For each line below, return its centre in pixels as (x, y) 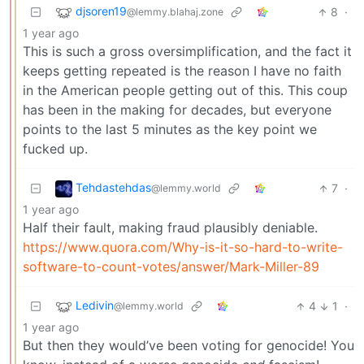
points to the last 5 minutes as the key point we (170, 130)
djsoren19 (101, 11)
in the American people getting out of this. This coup (185, 91)
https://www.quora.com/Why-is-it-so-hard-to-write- (183, 247)
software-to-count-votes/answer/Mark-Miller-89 (171, 267)
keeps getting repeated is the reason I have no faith (182, 71)
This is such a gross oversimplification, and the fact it (187, 52)
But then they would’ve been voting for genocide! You (188, 346)
